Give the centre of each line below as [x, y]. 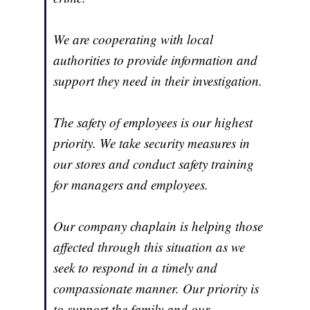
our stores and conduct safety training [154, 163]
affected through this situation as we [149, 246]
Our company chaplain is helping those [158, 226]
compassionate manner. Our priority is [156, 288]
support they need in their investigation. [158, 80]
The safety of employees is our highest [153, 122]
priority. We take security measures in [152, 143]
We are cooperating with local [134, 39]
